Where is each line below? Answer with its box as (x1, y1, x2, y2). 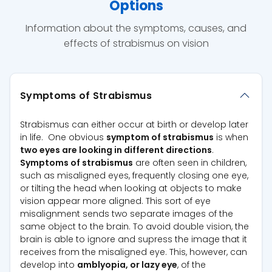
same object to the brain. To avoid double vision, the (20, 220, 249, 233)
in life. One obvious (20, 131, 106, 144)
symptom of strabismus (106, 131, 214, 144)
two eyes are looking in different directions (20, 144, 212, 157)
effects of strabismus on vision (63, 36, 209, 51)
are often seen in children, (133, 157, 246, 169)
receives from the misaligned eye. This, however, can (20, 246, 247, 259)
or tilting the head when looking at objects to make (20, 182, 242, 195)
